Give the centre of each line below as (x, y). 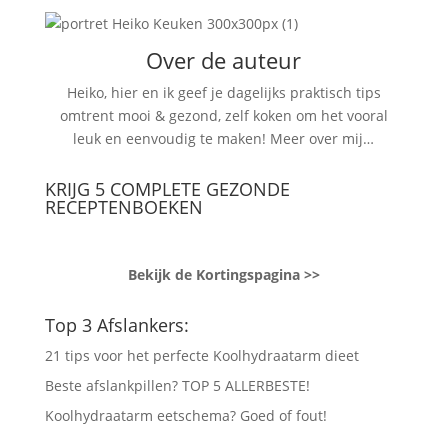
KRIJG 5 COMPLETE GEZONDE (167, 188)
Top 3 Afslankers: (116, 324)
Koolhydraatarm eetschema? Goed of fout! (185, 415)
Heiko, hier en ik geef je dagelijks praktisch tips (223, 92)
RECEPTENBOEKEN (123, 206)
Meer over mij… (322, 138)
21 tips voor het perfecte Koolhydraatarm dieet (201, 355)
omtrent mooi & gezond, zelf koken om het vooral (223, 115)
